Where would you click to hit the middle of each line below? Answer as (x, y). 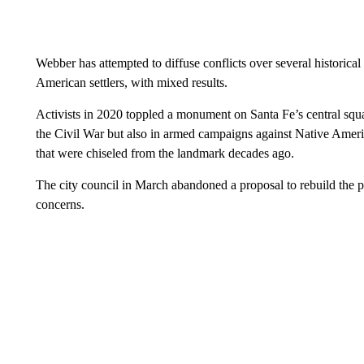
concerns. (60, 204)
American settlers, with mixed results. (131, 82)
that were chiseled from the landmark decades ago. (165, 153)
